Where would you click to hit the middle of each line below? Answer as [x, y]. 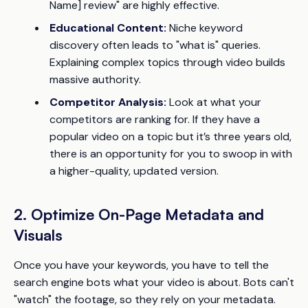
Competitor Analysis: [108, 102]
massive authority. [95, 80]
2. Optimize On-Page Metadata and [139, 214]
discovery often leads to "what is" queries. [155, 45]
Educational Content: [108, 28]
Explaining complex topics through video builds [167, 63]
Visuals [38, 235]
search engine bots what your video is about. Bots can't [154, 283]
